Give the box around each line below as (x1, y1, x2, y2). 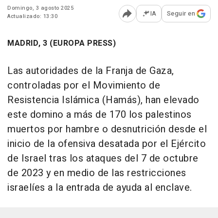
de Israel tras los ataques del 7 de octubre (7, 151, 199, 166)
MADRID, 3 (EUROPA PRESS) (7, 37, 116, 50)
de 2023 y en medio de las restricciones (7, 166, 186, 181)
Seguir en (166, 9, 195, 18)
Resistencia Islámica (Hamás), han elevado (7, 93, 200, 108)
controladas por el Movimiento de (7, 78, 160, 93)
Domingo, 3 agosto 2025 (7, 4, 73, 13)
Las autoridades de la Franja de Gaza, (7, 64, 174, 78)
